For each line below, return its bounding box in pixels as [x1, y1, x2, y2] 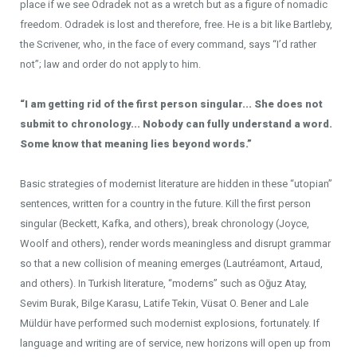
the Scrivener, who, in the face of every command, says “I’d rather [20, 38, 316, 50]
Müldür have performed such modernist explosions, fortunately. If [20, 317, 320, 329]
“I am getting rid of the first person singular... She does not [20, 98, 323, 110]
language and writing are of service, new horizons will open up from [20, 337, 331, 349]
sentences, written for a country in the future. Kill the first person [20, 198, 311, 210]
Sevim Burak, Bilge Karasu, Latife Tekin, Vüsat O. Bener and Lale [20, 297, 308, 309]
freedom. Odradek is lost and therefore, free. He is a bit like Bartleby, [20, 18, 332, 30]
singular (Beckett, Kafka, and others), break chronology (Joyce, [20, 218, 309, 229]
